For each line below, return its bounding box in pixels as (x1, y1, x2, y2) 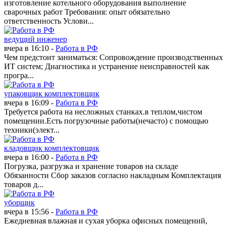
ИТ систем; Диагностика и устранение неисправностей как (4, 62, 209, 71)
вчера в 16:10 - (4, 44, 55, 52)
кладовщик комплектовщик (4, 144, 99, 152)
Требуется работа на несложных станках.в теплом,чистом (4, 107, 202, 116)
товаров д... (4, 180, 43, 189)
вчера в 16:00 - (4, 153, 55, 161)
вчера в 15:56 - (4, 207, 55, 216)
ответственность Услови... (4, 17, 94, 25)
